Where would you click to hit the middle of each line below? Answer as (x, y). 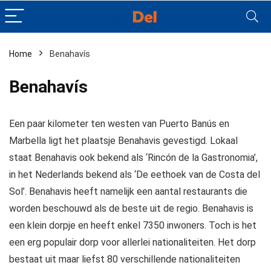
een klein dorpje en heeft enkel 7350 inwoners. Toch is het (133, 225)
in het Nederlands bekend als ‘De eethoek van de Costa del (135, 175)
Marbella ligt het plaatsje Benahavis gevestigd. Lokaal (123, 141)
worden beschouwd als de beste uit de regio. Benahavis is (131, 208)
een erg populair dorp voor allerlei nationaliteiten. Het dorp (132, 242)
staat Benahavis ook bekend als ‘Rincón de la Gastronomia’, (133, 158)
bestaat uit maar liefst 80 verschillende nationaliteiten (125, 259)
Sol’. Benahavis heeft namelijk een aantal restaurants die (128, 191)
